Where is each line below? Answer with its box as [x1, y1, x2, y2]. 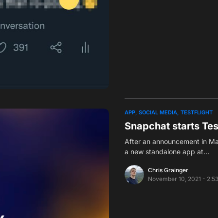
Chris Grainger [148, 166, 188, 174]
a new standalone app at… [125, 147, 209, 156]
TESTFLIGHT [181, 109, 213, 116]
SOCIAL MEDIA [139, 109, 177, 116]
